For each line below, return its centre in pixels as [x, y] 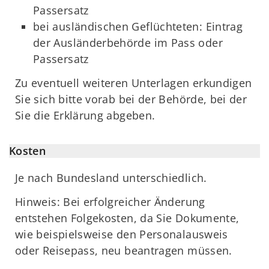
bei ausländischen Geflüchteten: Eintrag [138, 26]
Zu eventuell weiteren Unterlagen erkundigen [134, 83]
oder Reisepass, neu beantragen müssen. [124, 251]
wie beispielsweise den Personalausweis [122, 234]
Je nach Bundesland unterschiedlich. [111, 177]
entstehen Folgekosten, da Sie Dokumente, [127, 218]
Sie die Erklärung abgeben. [85, 116]
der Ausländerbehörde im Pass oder [128, 42]
